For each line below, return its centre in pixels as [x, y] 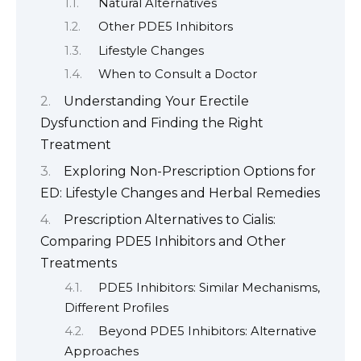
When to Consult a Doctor [177, 75]
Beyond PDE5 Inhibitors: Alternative [207, 332]
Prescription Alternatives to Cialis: [170, 220]
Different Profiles [116, 307]
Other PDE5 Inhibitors [165, 27]
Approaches [102, 352]
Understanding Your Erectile [156, 101]
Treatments [79, 263]
